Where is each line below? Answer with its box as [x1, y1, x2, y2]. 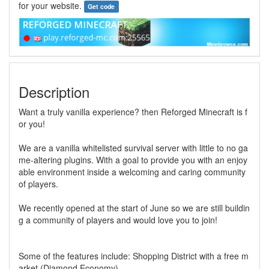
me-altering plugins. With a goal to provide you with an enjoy [19, 154, 247, 166]
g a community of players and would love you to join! [19, 214, 217, 226]
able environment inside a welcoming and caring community [19, 166, 246, 178]
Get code [88, 2, 115, 11]
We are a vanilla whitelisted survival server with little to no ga [19, 142, 248, 154]
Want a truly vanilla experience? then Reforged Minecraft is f [19, 106, 247, 118]
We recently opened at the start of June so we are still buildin [19, 202, 250, 214]
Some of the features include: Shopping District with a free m [19, 250, 249, 262]
